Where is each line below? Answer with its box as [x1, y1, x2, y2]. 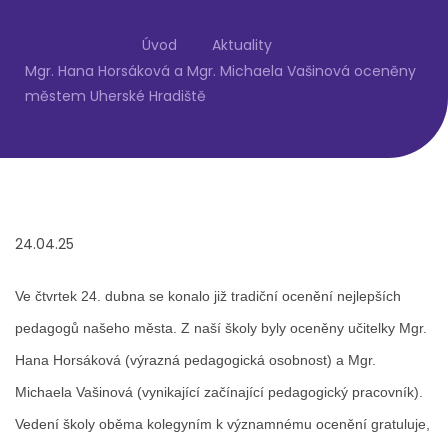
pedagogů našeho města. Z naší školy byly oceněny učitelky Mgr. [15, 320, 427, 336]
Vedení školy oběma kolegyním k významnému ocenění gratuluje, [15, 416, 430, 432]
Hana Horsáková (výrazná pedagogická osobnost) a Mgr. [15, 352, 376, 368]
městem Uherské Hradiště [25, 86, 206, 106]
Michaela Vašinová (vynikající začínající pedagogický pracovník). [15, 384, 423, 400]
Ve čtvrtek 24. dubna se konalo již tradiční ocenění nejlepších [15, 288, 401, 304]
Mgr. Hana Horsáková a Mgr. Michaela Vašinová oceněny [25, 61, 416, 81]
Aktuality [211, 35, 272, 55]
